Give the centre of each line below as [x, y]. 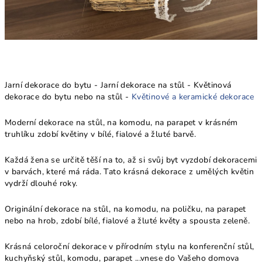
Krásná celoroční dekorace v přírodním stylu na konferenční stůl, [130, 247]
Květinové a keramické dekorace [193, 97]
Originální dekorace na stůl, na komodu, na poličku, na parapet [125, 209]
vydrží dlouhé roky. [41, 183]
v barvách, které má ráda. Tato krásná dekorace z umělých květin [130, 172]
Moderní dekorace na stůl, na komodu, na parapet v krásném [121, 123]
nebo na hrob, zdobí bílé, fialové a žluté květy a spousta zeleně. [127, 221]
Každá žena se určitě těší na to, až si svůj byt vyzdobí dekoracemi [131, 160]
